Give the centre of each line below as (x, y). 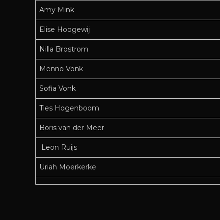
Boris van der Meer (72, 128)
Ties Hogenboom (69, 108)
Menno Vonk (61, 69)
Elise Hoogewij (65, 30)
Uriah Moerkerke (68, 167)
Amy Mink (57, 10)
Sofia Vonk (57, 89)
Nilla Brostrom (64, 49)
